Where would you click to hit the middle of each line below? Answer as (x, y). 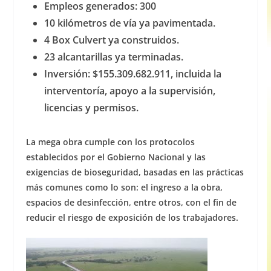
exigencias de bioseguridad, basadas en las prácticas (135, 172)
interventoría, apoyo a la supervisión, (129, 91)
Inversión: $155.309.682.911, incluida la (132, 74)
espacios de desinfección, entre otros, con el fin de (131, 203)
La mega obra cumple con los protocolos (110, 142)
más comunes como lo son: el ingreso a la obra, (124, 188)
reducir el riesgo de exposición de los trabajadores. (132, 218)
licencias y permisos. (91, 108)
